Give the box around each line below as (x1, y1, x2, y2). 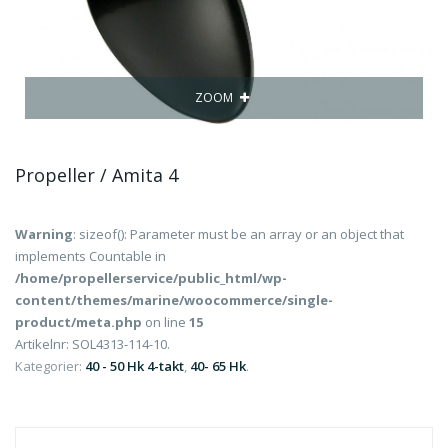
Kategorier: (15, 357, 85, 375)
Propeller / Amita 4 (15, 163, 178, 187)
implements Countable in (15, 247, 166, 265)
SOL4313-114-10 (72, 335, 167, 353)
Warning (15, 225, 73, 243)
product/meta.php (15, 313, 142, 331)
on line (142, 313, 189, 331)
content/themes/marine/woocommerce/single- (15, 291, 333, 309)
